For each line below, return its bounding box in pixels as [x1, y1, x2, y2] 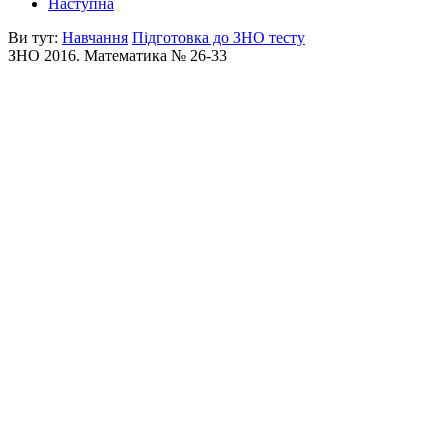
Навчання [62, 29, 128, 47]
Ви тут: [8, 29, 62, 47]
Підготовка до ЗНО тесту [132, 29, 305, 47]
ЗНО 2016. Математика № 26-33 [8, 47, 227, 65]
